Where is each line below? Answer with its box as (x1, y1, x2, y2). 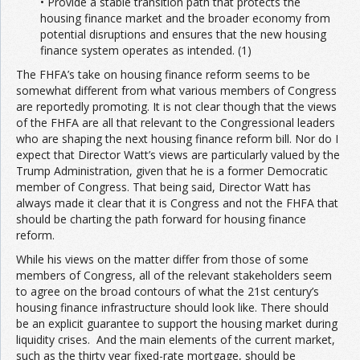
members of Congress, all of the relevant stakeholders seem (16, 268, 332, 283)
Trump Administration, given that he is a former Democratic (16, 163, 328, 178)
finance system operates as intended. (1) (40, 43, 252, 58)
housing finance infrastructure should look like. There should (16, 300, 329, 315)
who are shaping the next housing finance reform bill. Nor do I (16, 131, 338, 146)
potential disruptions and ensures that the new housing (40, 27, 326, 42)
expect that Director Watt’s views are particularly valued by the (16, 147, 340, 162)
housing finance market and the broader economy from (40, 10, 330, 26)
